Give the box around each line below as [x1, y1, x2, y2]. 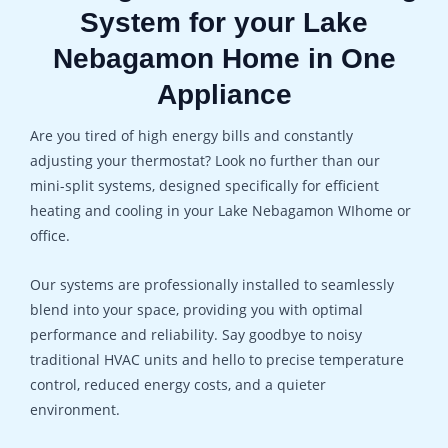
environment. [30, 400, 120, 420]
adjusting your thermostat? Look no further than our [30, 151, 380, 171]
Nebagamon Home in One [52, 43, 396, 75]
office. [30, 226, 70, 246]
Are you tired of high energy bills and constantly [30, 126, 353, 146]
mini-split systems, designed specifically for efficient [30, 176, 379, 196]
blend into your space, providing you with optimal [30, 300, 363, 320]
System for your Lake [80, 7, 368, 39]
